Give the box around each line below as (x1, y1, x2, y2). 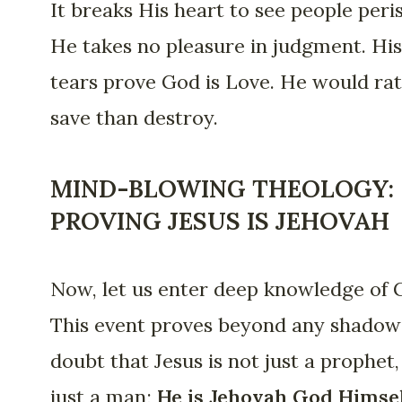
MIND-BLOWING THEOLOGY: (50, 172, 394, 204)
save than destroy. (50, 105, 218, 131)
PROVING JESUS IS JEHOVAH (50, 205, 389, 236)
